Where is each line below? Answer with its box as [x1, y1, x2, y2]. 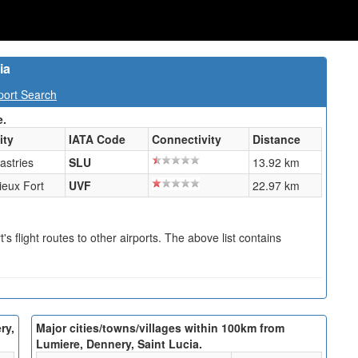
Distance [253, 131, 300, 147]
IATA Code [69, 131, 125, 147]
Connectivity [152, 131, 221, 147]
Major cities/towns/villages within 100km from [36, 320, 284, 336]
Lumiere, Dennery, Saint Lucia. [36, 336, 202, 352]
